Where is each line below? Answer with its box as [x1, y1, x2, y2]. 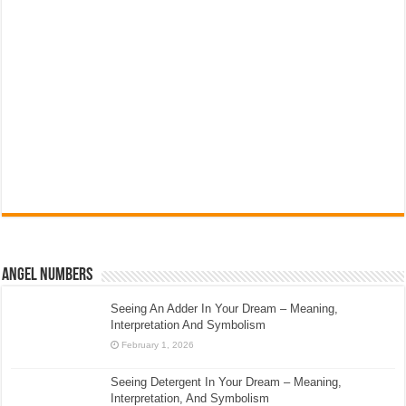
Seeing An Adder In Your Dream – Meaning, [111, 301, 339, 315]
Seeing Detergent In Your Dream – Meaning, [111, 374, 343, 389]
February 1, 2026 [121, 339, 195, 350]
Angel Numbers [2, 266, 93, 285]
